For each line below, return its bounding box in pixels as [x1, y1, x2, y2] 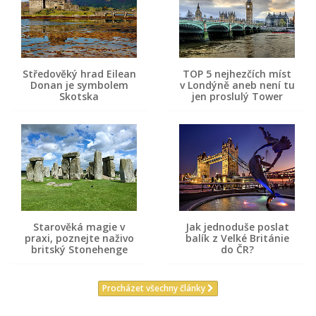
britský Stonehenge [30, 243, 128, 257]
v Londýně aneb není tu [179, 78, 295, 92]
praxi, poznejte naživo [24, 231, 134, 245]
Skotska [59, 90, 99, 104]
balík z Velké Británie [185, 231, 289, 245]
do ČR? [220, 243, 254, 257]
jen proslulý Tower [191, 90, 283, 104]
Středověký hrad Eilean [22, 67, 136, 81]
